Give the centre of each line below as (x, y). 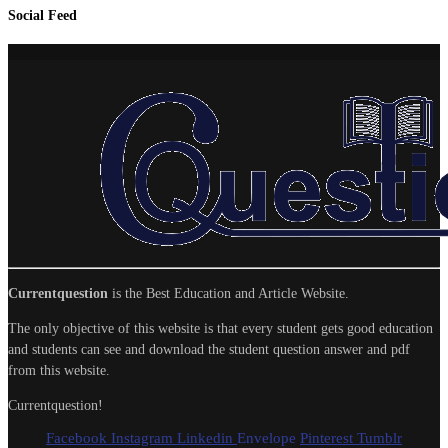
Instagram (142, 437)
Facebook (76, 437)
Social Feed (42, 16)
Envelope (266, 437)
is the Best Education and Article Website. (228, 293)
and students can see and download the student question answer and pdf (209, 349)
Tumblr (379, 437)
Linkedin (205, 437)
